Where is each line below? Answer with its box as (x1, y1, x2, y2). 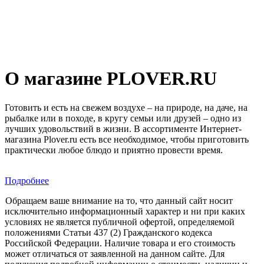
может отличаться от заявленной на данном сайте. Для (5, 248, 225, 259)
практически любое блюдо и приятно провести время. (5, 144, 223, 155)
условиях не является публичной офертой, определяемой (5, 216, 235, 227)
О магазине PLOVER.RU (5, 68, 217, 90)
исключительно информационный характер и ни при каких (5, 206, 245, 216)
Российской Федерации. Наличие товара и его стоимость (5, 237, 235, 248)
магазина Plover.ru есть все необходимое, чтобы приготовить (5, 134, 249, 144)
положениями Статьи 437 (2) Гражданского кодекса (5, 227, 212, 237)
